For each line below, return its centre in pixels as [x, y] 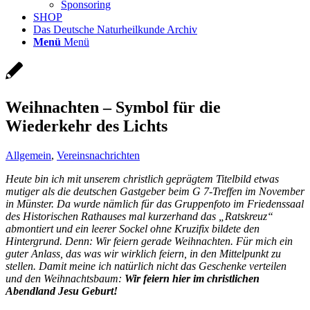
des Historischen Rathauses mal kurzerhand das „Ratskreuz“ [139, 216]
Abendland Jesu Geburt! [62, 291]
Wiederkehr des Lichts [86, 126]
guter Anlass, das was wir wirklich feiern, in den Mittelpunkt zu [143, 253]
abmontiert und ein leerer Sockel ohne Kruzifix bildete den [133, 228]
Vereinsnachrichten [98, 155]
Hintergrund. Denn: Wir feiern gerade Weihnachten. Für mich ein [149, 241]
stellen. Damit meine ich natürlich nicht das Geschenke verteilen [146, 266]
